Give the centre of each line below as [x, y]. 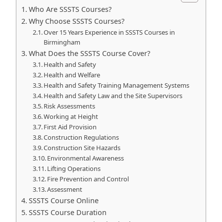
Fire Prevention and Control [88, 179]
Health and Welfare [72, 75]
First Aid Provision [70, 127]
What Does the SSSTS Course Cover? [89, 53]
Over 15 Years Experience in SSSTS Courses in [110, 32]
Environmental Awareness [86, 158]
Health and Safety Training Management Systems [117, 85]
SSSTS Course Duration [67, 212]
